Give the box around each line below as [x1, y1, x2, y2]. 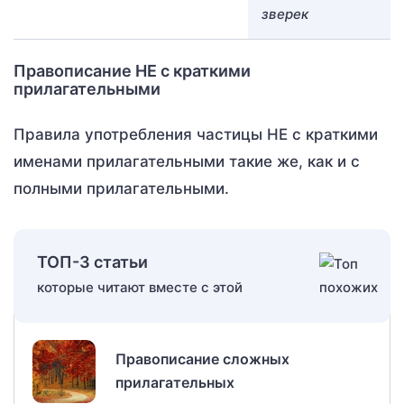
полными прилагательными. [14, 179, 229, 197]
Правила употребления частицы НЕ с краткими [14, 124, 378, 143]
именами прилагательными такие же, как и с [14, 151, 360, 170]
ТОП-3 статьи [37, 252, 148, 271]
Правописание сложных [115, 349, 289, 368]
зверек [262, 5, 308, 23]
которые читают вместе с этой [37, 278, 243, 296]
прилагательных [115, 372, 234, 391]
